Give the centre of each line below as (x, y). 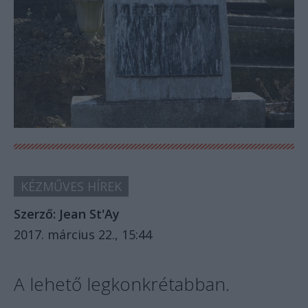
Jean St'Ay (89, 213)
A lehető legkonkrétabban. (122, 284)
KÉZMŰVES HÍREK (71, 186)
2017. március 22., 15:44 (83, 234)
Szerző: (36, 213)
